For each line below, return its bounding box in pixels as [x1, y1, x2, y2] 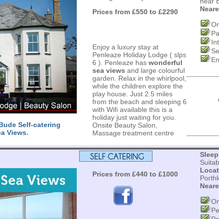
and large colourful [125, 66, 185, 74]
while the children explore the [92, 82, 183, 90]
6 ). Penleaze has [92, 59, 149, 66]
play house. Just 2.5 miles [92, 90, 173, 98]
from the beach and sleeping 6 [92, 98, 187, 106]
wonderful [148, 59, 182, 66]
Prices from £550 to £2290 [92, 8, 178, 16]
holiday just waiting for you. [92, 113, 176, 121]
